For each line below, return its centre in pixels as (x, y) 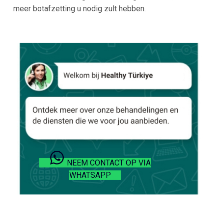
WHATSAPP (90, 175)
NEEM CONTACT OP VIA (109, 163)
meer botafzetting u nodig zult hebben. (79, 9)
